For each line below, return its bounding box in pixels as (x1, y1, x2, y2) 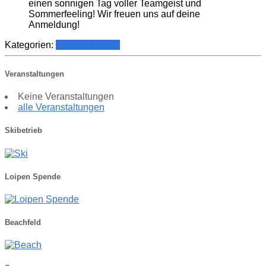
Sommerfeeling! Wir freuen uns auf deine (28, 8, 200, 19)
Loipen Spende (5, 172, 61, 181)
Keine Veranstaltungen (18, 91, 114, 102)
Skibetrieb (5, 126, 42, 135)
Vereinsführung (56, 39, 120, 50)
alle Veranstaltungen (18, 102, 104, 113)
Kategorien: (5, 39, 56, 50)
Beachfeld (5, 218, 41, 227)
